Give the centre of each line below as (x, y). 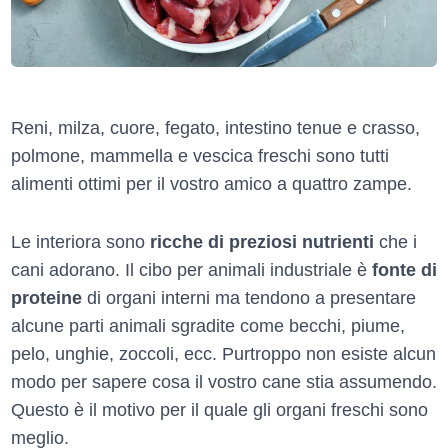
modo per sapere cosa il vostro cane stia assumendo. (224, 381)
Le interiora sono (80, 241)
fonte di (404, 269)
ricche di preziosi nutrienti (262, 241)
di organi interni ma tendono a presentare (249, 297)
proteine (46, 297)
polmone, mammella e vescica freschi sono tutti (200, 155)
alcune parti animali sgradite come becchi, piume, (208, 325)
